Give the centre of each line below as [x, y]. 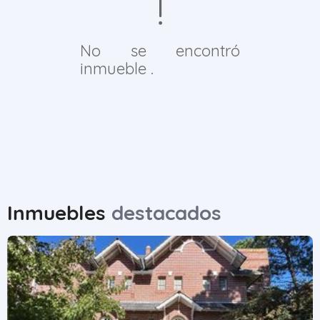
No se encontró [160, 51]
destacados [166, 212]
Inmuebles [59, 212]
